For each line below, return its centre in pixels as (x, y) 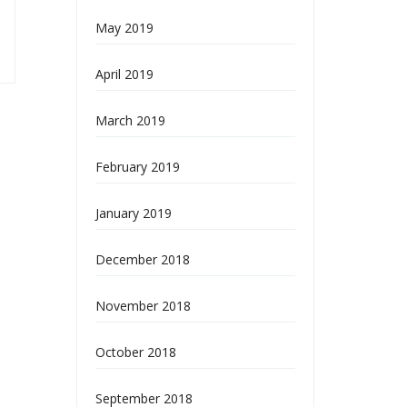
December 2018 (142, 259)
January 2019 (133, 213)
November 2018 (143, 306)
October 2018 (135, 352)
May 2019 (124, 28)
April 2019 (124, 74)
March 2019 (130, 120)
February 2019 (137, 167)
